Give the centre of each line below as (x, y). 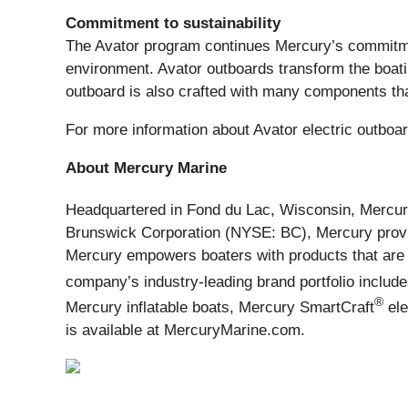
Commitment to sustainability (173, 24)
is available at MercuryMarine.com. (185, 331)
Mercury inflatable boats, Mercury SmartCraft (220, 308)
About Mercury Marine (146, 168)
